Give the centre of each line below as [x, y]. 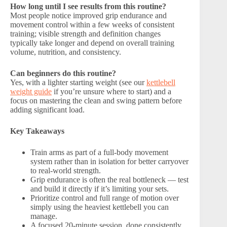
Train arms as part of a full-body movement [99, 152]
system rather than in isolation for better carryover [109, 161]
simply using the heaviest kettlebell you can [100, 207]
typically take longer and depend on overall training [92, 43]
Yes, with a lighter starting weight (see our [78, 82]
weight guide [31, 91]
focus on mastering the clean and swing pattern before [96, 100]
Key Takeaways [37, 131]
